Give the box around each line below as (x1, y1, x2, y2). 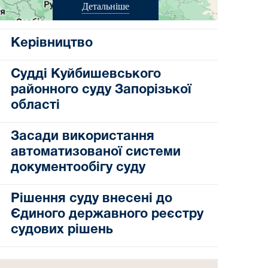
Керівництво (11, 37, 93, 50)
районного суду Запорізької (11, 84, 191, 96)
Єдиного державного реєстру (11, 208, 203, 221)
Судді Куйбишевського (11, 68, 161, 81)
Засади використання (11, 130, 154, 143)
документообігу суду (11, 162, 145, 174)
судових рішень (11, 224, 113, 236)
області (11, 99, 60, 112)
